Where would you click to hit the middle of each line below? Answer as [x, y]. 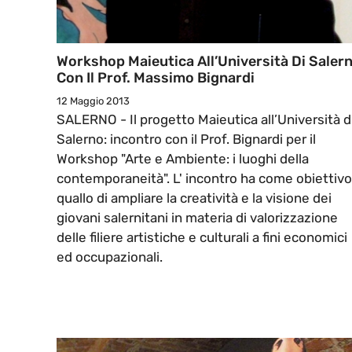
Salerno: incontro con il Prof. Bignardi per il [186, 139]
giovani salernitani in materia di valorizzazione [197, 218]
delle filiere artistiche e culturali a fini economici [202, 238]
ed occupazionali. [110, 257]
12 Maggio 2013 [93, 101]
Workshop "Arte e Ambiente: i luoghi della [183, 159]
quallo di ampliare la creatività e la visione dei [194, 198]
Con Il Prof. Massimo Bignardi [156, 78]
